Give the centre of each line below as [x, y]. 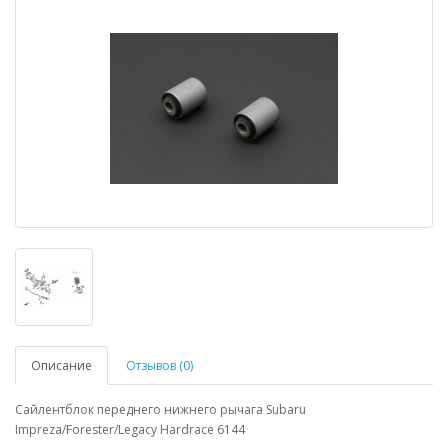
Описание [61, 365]
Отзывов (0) [159, 365]
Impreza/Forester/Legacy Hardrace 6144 [130, 429]
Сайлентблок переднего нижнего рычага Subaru [160, 409]
